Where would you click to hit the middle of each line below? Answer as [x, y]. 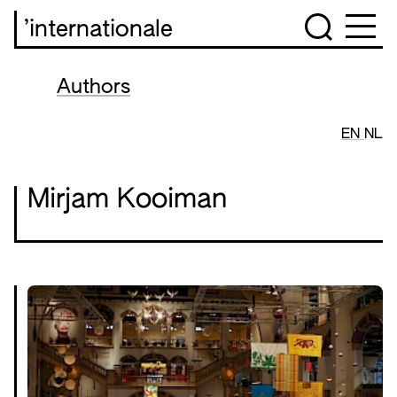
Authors [93, 88]
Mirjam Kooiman [127, 200]
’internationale [98, 30]
